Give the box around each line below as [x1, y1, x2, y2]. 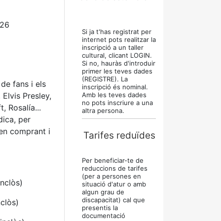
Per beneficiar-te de [82, 156, 144, 164]
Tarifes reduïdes [83, 130, 155, 141]
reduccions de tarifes [82, 164, 147, 172]
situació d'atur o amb [82, 180, 146, 188]
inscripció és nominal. [82, 83, 148, 91]
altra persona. [82, 107, 124, 114]
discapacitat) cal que [82, 196, 145, 204]
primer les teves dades [82, 67, 152, 75]
